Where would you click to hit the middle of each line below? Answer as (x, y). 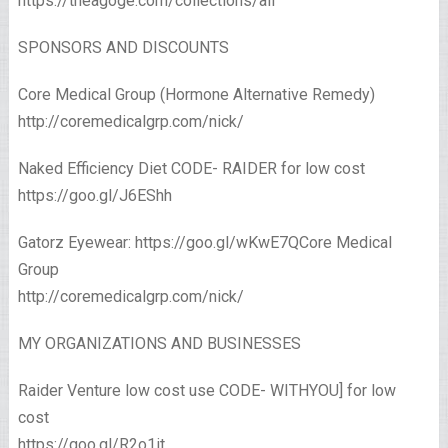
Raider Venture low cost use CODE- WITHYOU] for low (206, 391)
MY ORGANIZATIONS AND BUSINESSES (159, 344)
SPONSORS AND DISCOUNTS (123, 48)
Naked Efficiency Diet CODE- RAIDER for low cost (191, 169)
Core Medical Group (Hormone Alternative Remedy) (196, 95)
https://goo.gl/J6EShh (94, 196)
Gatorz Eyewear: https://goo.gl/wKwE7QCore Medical (204, 243)
